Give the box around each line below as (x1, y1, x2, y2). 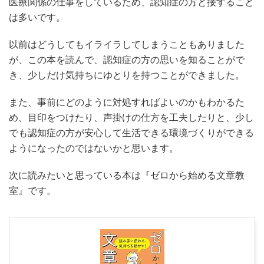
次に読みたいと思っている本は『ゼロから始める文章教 (9, 169, 245, 181)
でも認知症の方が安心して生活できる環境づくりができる (9, 127, 254, 139)
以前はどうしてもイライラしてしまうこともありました (9, 38, 245, 51)
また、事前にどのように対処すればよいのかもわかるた (9, 96, 245, 108)
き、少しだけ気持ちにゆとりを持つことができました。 (9, 69, 245, 81)
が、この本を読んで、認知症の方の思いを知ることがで (9, 54, 245, 66)
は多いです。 (9, 11, 65, 24)
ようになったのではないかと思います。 (9, 142, 179, 154)
